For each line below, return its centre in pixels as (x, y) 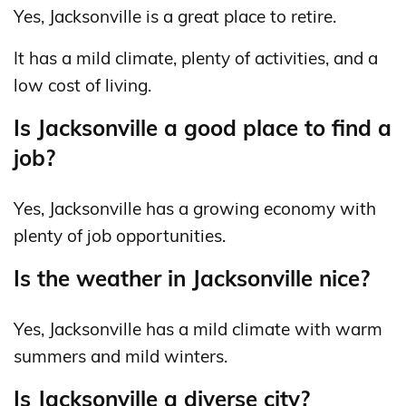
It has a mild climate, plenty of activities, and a (196, 58)
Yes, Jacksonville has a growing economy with (195, 209)
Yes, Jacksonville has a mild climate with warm (198, 329)
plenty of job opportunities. (120, 236)
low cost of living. (82, 86)
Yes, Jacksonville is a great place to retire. (175, 17)
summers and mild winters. (121, 357)
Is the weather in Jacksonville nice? (192, 279)
